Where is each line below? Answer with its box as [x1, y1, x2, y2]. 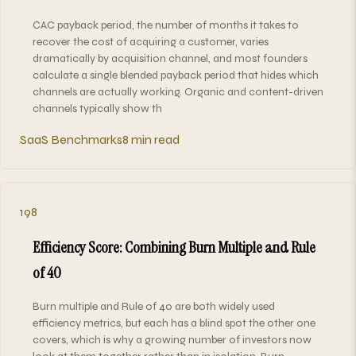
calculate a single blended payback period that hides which [33, 68, 319, 82]
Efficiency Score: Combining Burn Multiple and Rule [33, 236, 315, 257]
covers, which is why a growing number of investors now [33, 332, 311, 346]
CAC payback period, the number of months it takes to [33, 17, 299, 32]
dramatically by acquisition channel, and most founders [33, 51, 308, 65]
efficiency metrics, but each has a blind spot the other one [33, 315, 315, 330]
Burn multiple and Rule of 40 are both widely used [33, 299, 275, 313]
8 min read [122, 131, 180, 147]
